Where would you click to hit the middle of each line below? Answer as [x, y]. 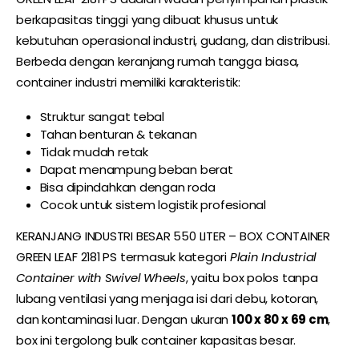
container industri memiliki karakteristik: [128, 83]
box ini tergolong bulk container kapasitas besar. [156, 340]
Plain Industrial [273, 256]
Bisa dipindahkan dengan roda [127, 187]
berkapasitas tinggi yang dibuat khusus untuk [147, 20]
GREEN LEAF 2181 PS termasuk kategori [123, 256]
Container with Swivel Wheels [101, 277]
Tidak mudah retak [94, 151]
